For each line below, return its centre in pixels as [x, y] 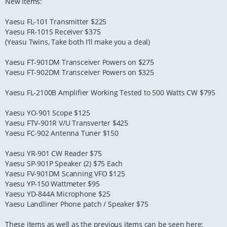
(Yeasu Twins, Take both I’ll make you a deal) [78, 42]
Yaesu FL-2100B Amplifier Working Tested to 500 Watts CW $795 [110, 93]
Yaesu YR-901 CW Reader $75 [53, 154]
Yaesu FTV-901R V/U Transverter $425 [67, 123]
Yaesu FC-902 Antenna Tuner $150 [62, 133]
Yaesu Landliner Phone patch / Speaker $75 [77, 204]
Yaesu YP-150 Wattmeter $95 [52, 184]
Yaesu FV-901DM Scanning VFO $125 [65, 174]
